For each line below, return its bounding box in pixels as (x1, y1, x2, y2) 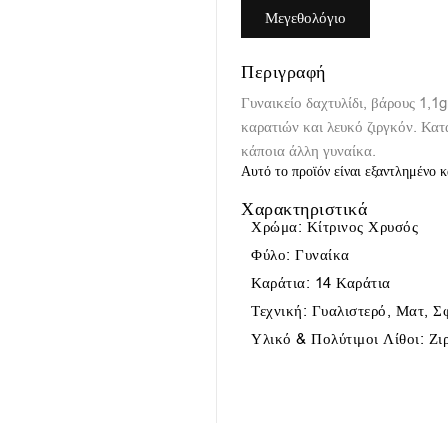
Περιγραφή (241, 60, 326, 84)
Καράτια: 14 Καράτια (251, 273, 391, 293)
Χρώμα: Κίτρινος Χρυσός (251, 217, 419, 237)
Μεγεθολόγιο (265, 8, 347, 28)
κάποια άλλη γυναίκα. (241, 141, 377, 161)
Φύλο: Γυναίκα (251, 245, 350, 265)
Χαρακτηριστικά (241, 197, 368, 221)
